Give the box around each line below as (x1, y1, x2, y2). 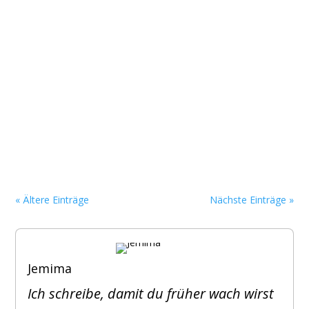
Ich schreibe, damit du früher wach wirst (28, 284, 275, 303)
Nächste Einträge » (209, 193, 294, 206)
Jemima (28, 260, 72, 277)
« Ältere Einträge (15, 193, 90, 206)
